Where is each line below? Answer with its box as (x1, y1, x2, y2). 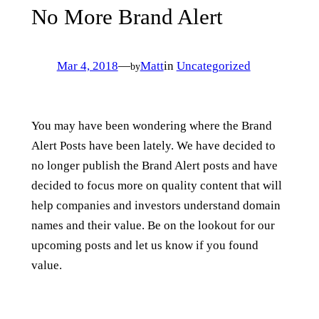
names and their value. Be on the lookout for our (31, 218, 275, 232)
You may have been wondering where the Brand (31, 118, 272, 132)
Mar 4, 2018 (56, 58, 118, 73)
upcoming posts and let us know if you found (31, 238, 258, 252)
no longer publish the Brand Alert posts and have (31, 158, 278, 172)
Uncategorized (176, 58, 251, 73)
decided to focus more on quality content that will (31, 178, 282, 192)
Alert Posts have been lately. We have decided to (31, 138, 276, 152)
